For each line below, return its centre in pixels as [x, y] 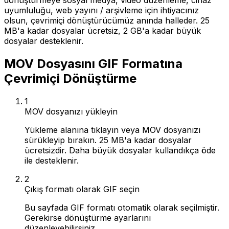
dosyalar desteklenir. [44, 41]
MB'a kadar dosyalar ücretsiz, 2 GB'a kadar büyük [102, 31]
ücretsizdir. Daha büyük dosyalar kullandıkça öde [120, 150]
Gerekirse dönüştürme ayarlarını [88, 217]
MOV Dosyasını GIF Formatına [93, 63]
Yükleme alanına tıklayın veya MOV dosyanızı [112, 130]
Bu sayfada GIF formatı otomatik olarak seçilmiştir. [122, 207]
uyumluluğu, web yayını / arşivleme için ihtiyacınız [101, 10]
